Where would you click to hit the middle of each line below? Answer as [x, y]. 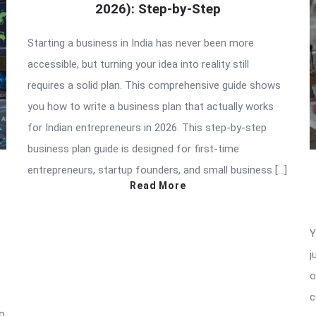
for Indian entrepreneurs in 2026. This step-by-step [147, 127]
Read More [158, 185]
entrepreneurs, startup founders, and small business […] [157, 170]
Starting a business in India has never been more [141, 43]
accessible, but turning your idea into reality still [138, 64]
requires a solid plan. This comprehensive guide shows [154, 85]
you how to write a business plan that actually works [151, 106]
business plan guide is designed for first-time [133, 148]
